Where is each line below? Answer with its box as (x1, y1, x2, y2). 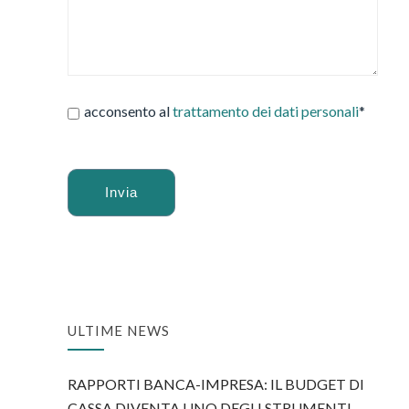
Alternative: (68, 231, 142, 249)
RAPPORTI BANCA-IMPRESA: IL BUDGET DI (68, 375, 364, 393)
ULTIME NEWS (68, 322, 170, 340)
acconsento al (84, 102, 173, 121)
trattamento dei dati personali (173, 102, 359, 121)
